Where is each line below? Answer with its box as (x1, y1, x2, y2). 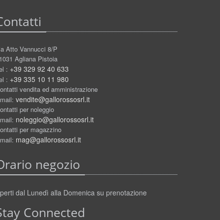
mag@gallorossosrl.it (16, 134, 81, 144)
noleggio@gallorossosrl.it (16, 114, 94, 124)
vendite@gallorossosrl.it (16, 94, 90, 104)
